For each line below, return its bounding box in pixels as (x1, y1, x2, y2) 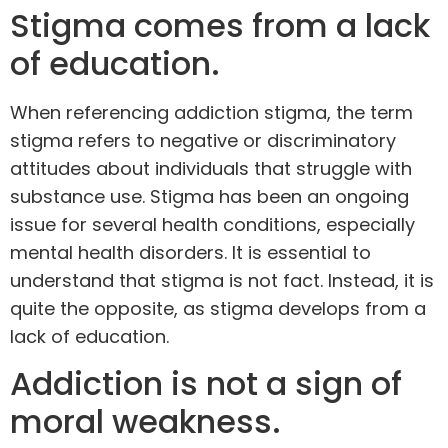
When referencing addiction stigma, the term (10, 99, 413, 125)
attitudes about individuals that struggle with (10, 155, 412, 181)
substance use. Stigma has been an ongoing (10, 183, 409, 209)
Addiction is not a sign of (10, 360, 402, 406)
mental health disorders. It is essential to (10, 239, 371, 265)
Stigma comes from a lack (10, 2, 430, 48)
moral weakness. (10, 398, 281, 444)
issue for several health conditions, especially (10, 211, 415, 237)
